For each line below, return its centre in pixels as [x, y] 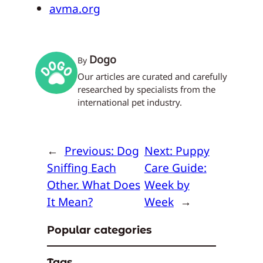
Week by [167, 185]
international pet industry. [129, 102]
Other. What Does [93, 185]
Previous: [90, 151]
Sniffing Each [81, 168]
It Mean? [70, 202]
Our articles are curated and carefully [152, 76]
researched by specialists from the [146, 89]
